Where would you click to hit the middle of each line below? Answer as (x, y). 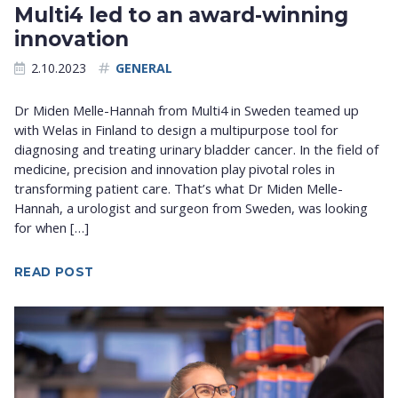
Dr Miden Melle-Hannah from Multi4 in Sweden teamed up (187, 110)
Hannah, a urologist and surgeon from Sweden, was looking (191, 207)
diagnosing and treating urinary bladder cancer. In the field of (196, 149)
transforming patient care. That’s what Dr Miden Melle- (179, 188)
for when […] (52, 227)
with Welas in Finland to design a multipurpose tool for (176, 129)
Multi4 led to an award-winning (181, 15)
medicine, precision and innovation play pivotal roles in (175, 168)
